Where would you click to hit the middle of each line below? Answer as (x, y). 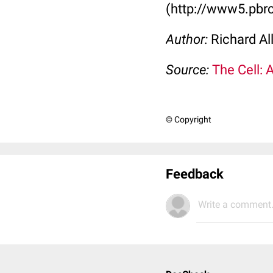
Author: (188, 39)
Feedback (195, 174)
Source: (189, 70)
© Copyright (189, 119)
